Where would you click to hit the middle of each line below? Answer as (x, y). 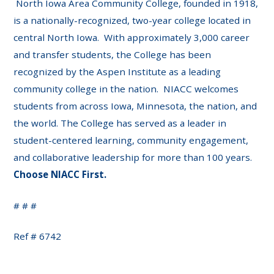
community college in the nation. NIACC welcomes (126, 88)
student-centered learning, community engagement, (131, 140)
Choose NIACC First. (60, 174)
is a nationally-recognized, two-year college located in (132, 20)
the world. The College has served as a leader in (120, 123)
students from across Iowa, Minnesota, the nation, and (135, 106)
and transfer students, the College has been (113, 54)
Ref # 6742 (38, 236)
